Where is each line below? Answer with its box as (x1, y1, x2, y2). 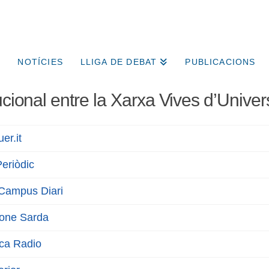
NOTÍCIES (17, 57, 63, 67)
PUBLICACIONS (185, 57, 256, 67)
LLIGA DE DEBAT (80, 57, 157, 67)
